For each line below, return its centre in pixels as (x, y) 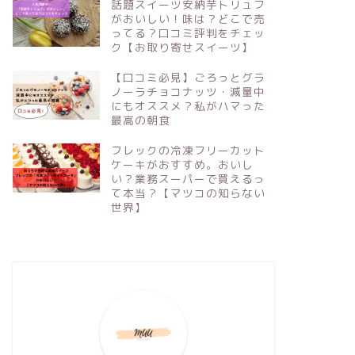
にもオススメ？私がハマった (188, 106)
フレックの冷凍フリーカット (188, 151)
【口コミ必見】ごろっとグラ (188, 78)
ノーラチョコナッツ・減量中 (188, 92)
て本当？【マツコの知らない (188, 193)
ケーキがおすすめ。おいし (182, 165)
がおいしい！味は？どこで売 (188, 19)
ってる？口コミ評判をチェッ (188, 33)
